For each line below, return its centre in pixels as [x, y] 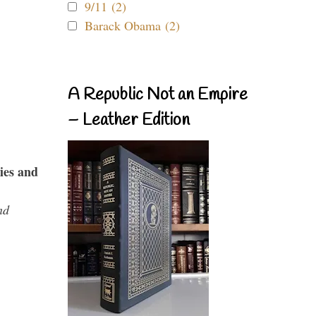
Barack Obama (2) [132, 25]
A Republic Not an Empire [158, 95]
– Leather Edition [129, 121]
